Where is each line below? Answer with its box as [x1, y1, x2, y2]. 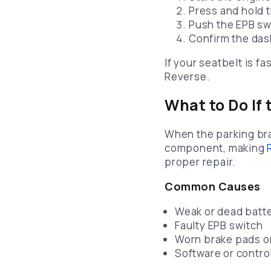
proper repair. [165, 154, 237, 169]
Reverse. [165, 70, 211, 84]
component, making [165, 140, 267, 155]
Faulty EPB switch [175, 218, 263, 232]
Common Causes [165, 178, 261, 194]
